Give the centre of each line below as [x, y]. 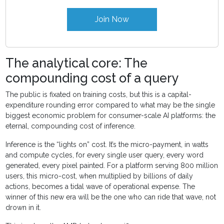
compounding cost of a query [92, 78]
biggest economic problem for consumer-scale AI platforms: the [111, 116]
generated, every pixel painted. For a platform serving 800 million [112, 166]
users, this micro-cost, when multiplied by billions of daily [99, 176]
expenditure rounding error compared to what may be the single [110, 105]
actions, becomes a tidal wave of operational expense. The [100, 187]
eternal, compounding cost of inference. [71, 126]
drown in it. [23, 208]
